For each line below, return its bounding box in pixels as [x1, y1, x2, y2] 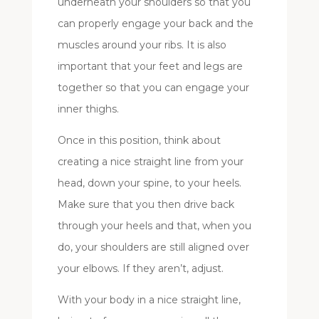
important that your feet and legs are [57, 59, 243, 73]
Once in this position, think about [57, 133, 221, 147]
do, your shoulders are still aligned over [57, 240, 249, 253]
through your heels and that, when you [57, 219, 251, 232]
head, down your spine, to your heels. [57, 176, 241, 189]
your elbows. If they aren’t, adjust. [57, 261, 224, 275]
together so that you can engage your [57, 80, 249, 94]
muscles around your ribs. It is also [57, 38, 226, 51]
